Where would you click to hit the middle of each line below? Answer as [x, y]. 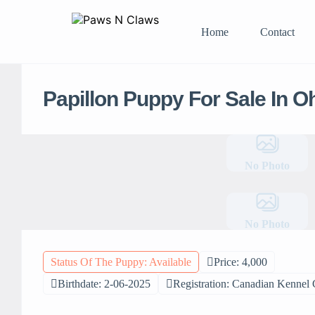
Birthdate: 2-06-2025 [104, 284]
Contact [277, 32]
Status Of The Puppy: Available [121, 262]
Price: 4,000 [240, 262]
